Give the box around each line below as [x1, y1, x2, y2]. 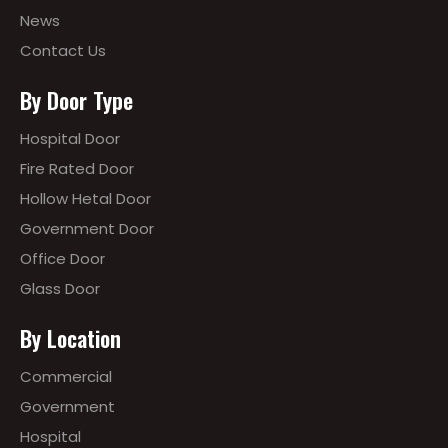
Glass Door [20, 278, 100, 299]
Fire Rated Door [20, 158, 134, 179]
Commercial [20, 366, 112, 387]
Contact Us [20, 40, 106, 61]
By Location [20, 322, 121, 354]
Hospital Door [20, 128, 120, 149]
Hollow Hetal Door [20, 188, 151, 209]
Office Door [20, 248, 105, 269]
